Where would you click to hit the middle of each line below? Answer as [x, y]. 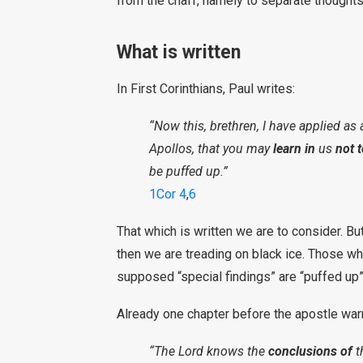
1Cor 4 [168, 194]
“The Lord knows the [209, 351]
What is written [179, 52]
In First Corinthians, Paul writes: [206, 89]
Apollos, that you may [211, 149]
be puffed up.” [188, 171]
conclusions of [310, 351]
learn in [294, 149]
